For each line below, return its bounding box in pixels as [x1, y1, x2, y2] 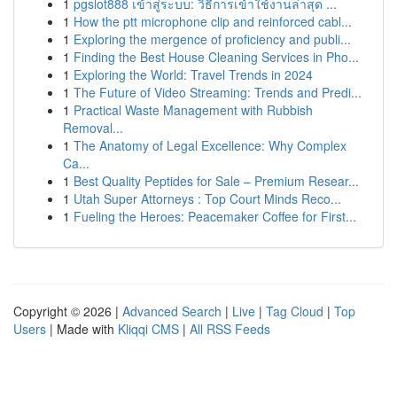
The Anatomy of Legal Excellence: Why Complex [74, 136, 346, 154]
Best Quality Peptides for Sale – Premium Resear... [74, 172, 359, 190]
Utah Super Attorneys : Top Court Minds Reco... [74, 190, 341, 207]
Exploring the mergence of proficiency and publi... [74, 30, 351, 48]
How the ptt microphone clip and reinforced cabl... [74, 12, 352, 30]
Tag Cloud [266, 302, 323, 320]
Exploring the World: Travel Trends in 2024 [74, 66, 313, 83]
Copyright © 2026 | [13, 302, 122, 320]
